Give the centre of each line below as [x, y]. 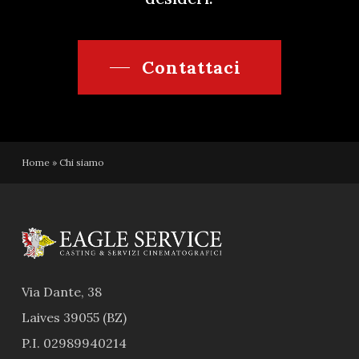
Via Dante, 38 [61, 291]
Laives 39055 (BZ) [74, 317]
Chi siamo [81, 162]
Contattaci [191, 67]
